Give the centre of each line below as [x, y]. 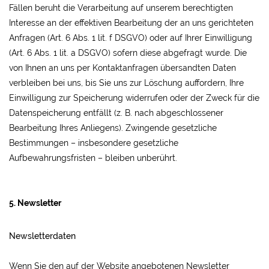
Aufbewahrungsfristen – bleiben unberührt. [93, 158]
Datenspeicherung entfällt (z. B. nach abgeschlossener [116, 113]
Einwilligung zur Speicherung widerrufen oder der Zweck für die [134, 98]
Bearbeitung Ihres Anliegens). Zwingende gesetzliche [113, 128]
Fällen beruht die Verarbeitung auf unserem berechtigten [121, 8]
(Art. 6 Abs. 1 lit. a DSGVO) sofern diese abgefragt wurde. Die [128, 53]
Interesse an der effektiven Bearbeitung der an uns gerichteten [131, 23]
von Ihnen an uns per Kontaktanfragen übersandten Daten [122, 68]
